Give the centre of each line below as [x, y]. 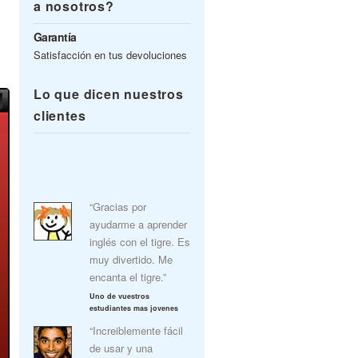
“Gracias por [118, 207]
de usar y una [121, 348]
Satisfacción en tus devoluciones [110, 55]
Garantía [55, 37]
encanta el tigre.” [128, 277]
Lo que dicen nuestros [109, 94]
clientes [60, 115]
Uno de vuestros [119, 296]
